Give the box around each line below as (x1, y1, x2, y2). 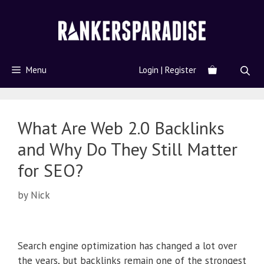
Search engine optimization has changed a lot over (18, 239, 237, 253)
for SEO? (18, 159, 83, 182)
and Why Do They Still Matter (18, 137, 237, 161)
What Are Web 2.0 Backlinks (18, 116, 225, 140)
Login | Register (139, 64, 196, 76)
